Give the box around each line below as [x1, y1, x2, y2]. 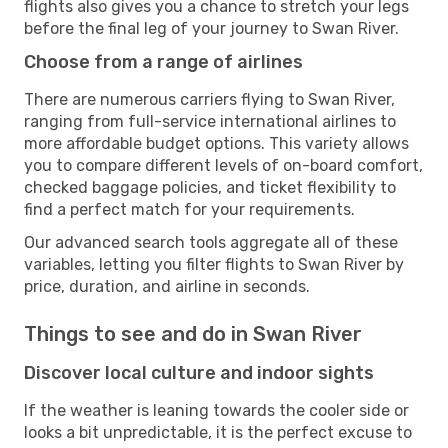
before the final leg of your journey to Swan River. [24, 18, 399, 38]
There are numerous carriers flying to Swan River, [24, 89, 395, 109]
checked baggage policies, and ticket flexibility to [24, 177, 396, 197]
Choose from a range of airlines [24, 50, 303, 73]
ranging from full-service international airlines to [24, 111, 396, 131]
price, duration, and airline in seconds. [24, 276, 310, 296]
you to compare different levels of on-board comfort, [24, 155, 423, 175]
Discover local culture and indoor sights [24, 361, 374, 384]
